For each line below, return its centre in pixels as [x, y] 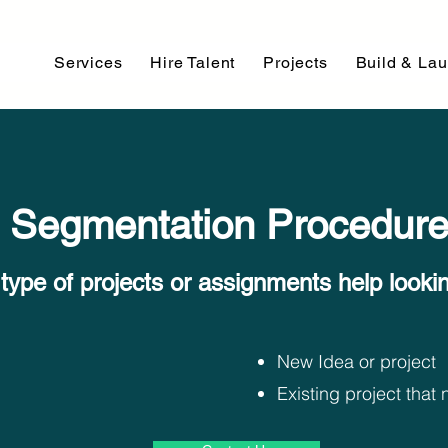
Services [88, 62]
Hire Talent [193, 62]
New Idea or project [356, 361]
